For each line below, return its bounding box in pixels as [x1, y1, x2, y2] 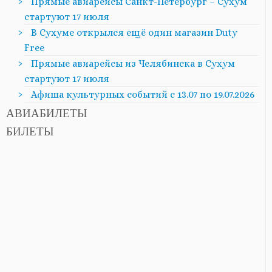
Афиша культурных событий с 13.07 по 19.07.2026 [31, 88, 254, 100]
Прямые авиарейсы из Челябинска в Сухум [31, 57, 235, 69]
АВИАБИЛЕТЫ [6, 106, 87, 123]
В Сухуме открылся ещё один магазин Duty [31, 26, 237, 38]
